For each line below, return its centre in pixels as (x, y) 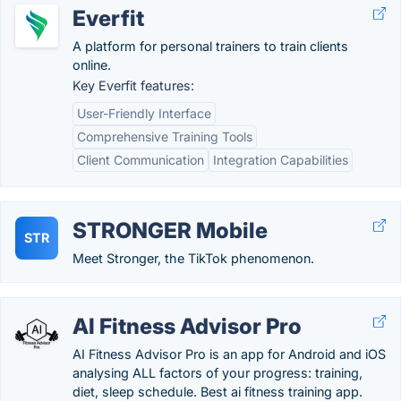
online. (92, 65)
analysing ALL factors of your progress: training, (218, 373)
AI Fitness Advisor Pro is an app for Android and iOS (229, 354)
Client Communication (141, 160)
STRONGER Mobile (170, 230)
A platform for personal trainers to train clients (210, 46)
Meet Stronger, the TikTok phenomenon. (193, 258)
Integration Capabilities (281, 160)
